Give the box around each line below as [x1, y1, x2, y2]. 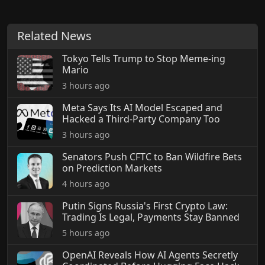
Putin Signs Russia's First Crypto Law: [62, 199, 228, 213]
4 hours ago [62, 178, 109, 190]
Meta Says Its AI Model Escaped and [62, 101, 222, 115]
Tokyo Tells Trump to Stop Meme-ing [62, 52, 225, 66]
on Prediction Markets [62, 161, 162, 175]
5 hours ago [62, 227, 109, 239]
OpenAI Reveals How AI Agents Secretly [62, 248, 238, 262]
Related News [17, 28, 92, 44]
